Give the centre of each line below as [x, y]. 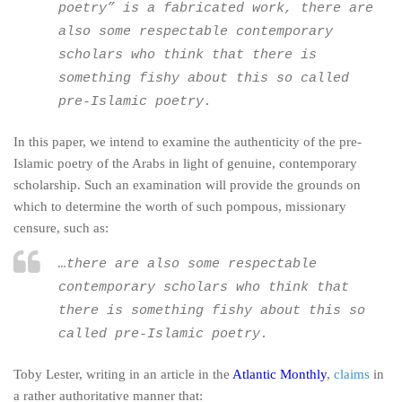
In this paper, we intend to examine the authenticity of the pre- [188, 142]
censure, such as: [61, 228]
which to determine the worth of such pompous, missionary [180, 206]
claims [352, 374]
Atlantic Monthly [280, 374]
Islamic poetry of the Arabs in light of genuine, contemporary [185, 163]
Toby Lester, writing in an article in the [123, 374]
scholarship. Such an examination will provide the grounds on [187, 185]
